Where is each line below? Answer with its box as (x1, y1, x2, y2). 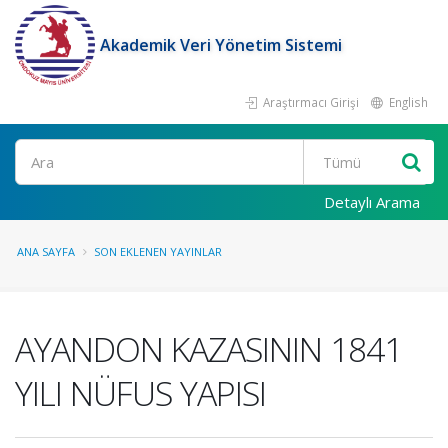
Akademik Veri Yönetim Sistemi (100, 34, 342, 56)
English (386, 94, 428, 110)
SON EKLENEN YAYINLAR (94, 244, 222, 259)
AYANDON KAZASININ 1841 (15, 326, 402, 372)
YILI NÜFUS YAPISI (15, 370, 266, 416)
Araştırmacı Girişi (260, 94, 359, 110)
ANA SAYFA (17, 244, 75, 259)
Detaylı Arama (324, 192, 420, 212)
